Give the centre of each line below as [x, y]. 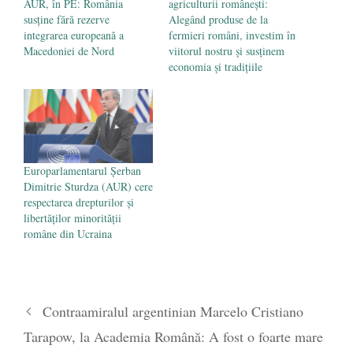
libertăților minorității [72, 217]
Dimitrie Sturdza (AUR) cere [88, 186]
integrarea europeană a [74, 35]
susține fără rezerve [67, 20]
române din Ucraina [68, 233]
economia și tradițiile [216, 67]
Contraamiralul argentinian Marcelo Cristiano [173, 311]
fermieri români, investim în [232, 35]
